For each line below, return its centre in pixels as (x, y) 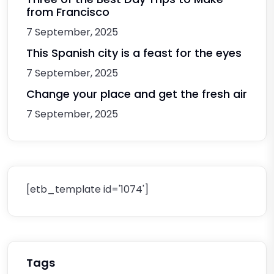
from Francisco (68, 12)
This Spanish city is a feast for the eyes (134, 53)
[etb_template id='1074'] (87, 189)
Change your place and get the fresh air (137, 94)
